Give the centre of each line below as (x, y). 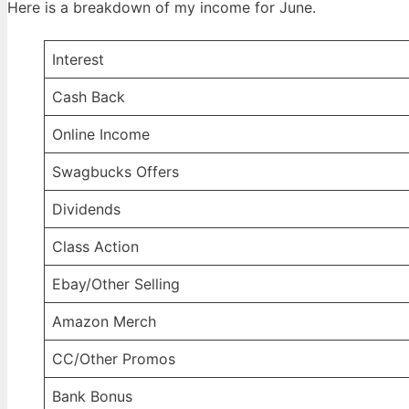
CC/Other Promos (114, 359)
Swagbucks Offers (115, 172)
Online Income (101, 135)
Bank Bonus (92, 397)
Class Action (95, 247)
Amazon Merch (104, 322)
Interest (78, 60)
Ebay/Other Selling (116, 284)
